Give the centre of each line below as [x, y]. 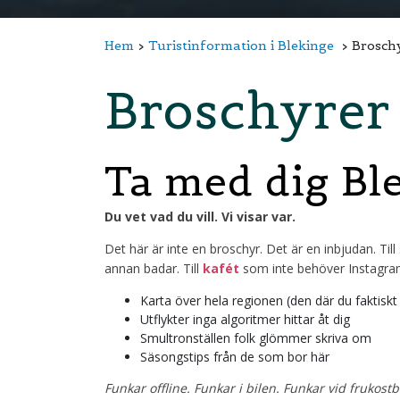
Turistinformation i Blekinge [241, 46]
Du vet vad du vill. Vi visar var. [200, 217]
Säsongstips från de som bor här [235, 357]
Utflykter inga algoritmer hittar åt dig [245, 320]
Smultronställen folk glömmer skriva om [256, 338]
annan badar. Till [154, 269]
